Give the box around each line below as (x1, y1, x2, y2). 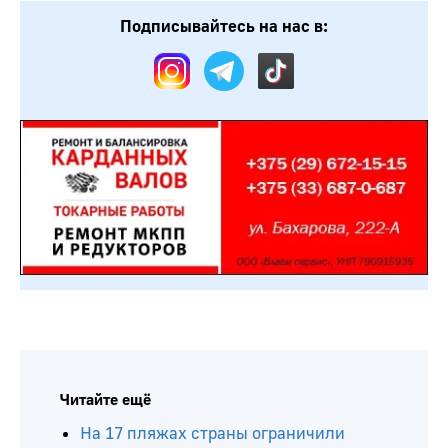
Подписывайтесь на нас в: (120, 15, 328, 37)
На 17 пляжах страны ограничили (80, 423, 345, 445)
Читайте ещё (60, 390, 151, 411)
